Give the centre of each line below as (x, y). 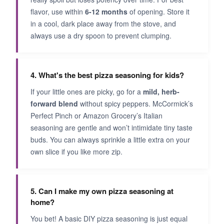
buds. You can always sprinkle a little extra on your (110, 139)
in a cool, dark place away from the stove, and (103, 23)
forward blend (54, 103)
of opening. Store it (158, 11)
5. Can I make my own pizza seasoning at (102, 191)
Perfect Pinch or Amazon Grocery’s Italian (96, 115)
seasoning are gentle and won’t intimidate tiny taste (111, 127)
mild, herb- (161, 91)
